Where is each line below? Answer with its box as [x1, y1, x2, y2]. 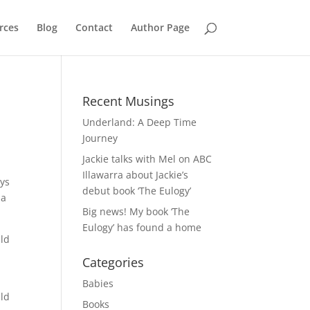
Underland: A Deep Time [82, 116, 197, 129]
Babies [82, 277, 114, 290]
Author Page [130, 21, 190, 34]
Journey [82, 131, 118, 145]
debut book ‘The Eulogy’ [82, 184, 192, 197]
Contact [75, 21, 113, 34]
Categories [82, 254, 145, 271]
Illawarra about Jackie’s [82, 168, 189, 181]
